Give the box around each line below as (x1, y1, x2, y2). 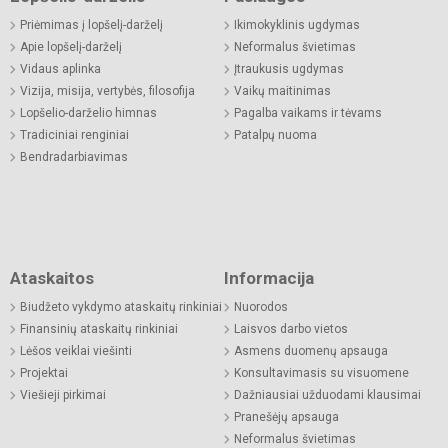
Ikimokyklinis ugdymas (234, 18, 360, 33)
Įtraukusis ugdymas (234, 62, 344, 77)
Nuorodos (234, 300, 288, 315)
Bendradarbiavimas (20, 150, 128, 165)
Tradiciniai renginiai (20, 128, 129, 143)
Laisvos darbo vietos (234, 322, 348, 337)
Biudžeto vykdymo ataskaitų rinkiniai (20, 300, 222, 315)
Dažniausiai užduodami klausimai (234, 388, 421, 403)
